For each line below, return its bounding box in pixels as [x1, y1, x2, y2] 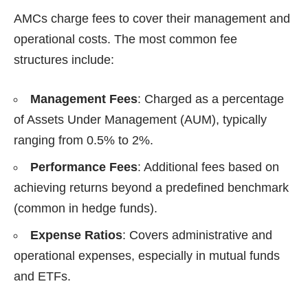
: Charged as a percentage [137, 91, 284, 106]
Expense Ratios [30, 228, 122, 242]
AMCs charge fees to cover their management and [14, 11, 290, 25]
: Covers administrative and [122, 228, 272, 242]
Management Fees [30, 91, 137, 106]
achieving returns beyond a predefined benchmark [14, 180, 289, 195]
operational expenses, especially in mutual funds [14, 248, 280, 263]
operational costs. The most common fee [14, 32, 237, 46]
